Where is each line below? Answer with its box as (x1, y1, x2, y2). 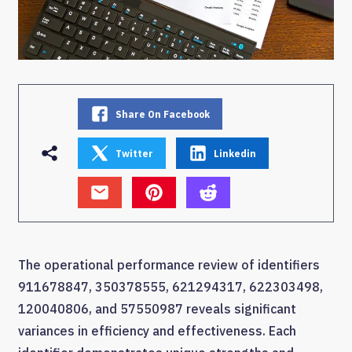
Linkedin (214, 147, 256, 159)
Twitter (115, 147, 153, 159)
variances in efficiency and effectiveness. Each (18, 323, 296, 339)
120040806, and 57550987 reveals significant (18, 301, 296, 317)
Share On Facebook (115, 108, 210, 120)
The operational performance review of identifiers (18, 257, 320, 273)
